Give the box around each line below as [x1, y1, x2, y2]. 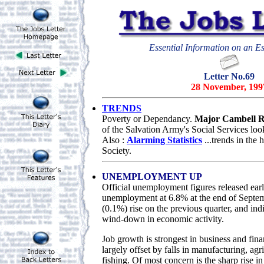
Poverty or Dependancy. [102, 114, 192, 124]
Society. [102, 146, 131, 156]
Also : [102, 135, 127, 146]
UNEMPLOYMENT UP [102, 171, 202, 182]
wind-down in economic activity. [102, 214, 224, 225]
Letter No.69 [204, 71, 255, 82]
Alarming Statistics [127, 135, 202, 146]
